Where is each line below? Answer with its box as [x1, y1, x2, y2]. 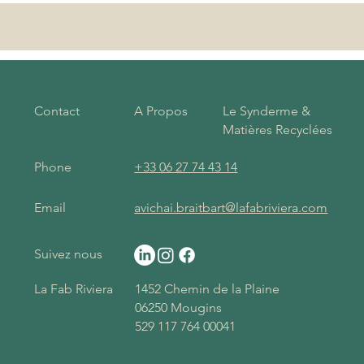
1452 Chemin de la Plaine [135, 280, 280, 297]
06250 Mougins [135, 299, 223, 315]
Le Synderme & [223, 102, 311, 119]
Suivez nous [34, 245, 103, 262]
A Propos [134, 102, 188, 119]
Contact [34, 102, 80, 119]
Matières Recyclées [223, 121, 333, 137]
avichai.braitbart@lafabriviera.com [134, 199, 328, 215]
